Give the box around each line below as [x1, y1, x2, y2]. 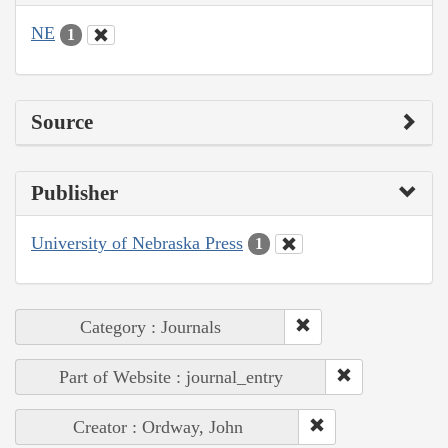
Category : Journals [80, 317, 221, 338]
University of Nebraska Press [31, 232, 243, 253]
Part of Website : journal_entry [59, 367, 283, 388]
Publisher [31, 180, 118, 205]
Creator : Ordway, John [72, 417, 243, 438]
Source [31, 109, 93, 134]
